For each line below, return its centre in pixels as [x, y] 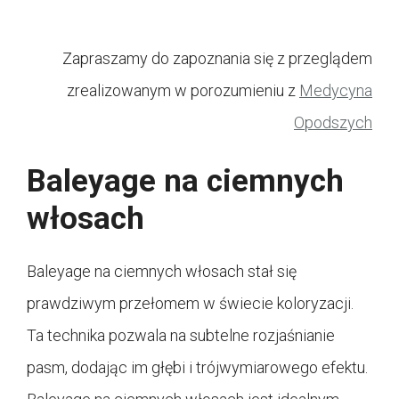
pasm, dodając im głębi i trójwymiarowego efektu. [197, 367]
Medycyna [336, 90]
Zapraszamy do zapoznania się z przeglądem [217, 58]
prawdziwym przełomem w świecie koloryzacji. [190, 303]
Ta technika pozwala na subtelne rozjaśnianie [181, 335]
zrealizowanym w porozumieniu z [183, 90]
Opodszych [333, 122]
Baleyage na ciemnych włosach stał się [162, 271]
